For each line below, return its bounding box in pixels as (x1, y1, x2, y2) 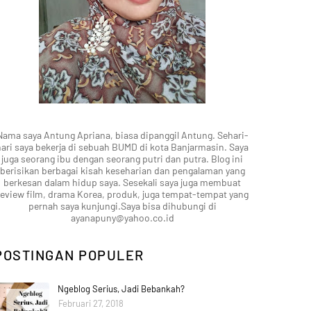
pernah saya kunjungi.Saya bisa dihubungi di (28, 200, 217, 212)
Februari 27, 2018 (58, 298, 124, 309)
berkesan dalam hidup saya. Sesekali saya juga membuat (3, 176, 241, 188)
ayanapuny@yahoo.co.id (70, 212, 174, 224)
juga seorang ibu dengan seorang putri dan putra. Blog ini (1, 153, 243, 165)
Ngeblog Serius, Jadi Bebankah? (58, 283, 185, 294)
